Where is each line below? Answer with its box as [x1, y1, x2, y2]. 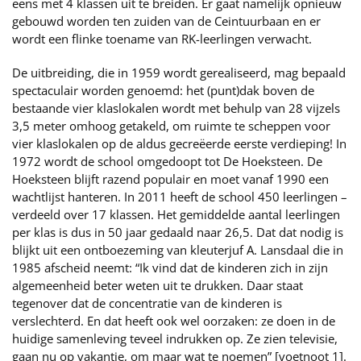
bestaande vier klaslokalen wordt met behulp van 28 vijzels [12, 100, 340, 116]
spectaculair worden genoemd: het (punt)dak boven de [12, 82, 314, 98]
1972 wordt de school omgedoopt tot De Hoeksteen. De [12, 153, 322, 169]
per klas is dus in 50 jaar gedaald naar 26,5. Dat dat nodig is [12, 224, 343, 240]
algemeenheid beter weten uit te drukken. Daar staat [12, 277, 303, 293]
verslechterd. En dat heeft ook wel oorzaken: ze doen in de [12, 313, 335, 329]
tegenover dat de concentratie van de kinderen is [12, 295, 282, 311]
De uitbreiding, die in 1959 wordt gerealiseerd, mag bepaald [12, 64, 346, 81]
